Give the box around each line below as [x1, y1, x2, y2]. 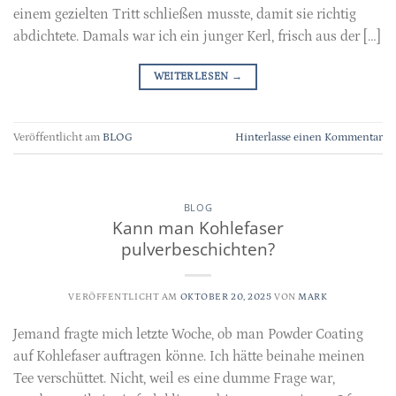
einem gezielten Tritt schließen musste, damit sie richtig [13, 5, 356, 22]
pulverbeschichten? [121, 236, 275, 261]
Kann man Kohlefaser [112, 215, 284, 240]
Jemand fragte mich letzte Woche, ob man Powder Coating [13, 325, 363, 342]
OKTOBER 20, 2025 [179, 290, 272, 302]
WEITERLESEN [153, 70, 232, 82]
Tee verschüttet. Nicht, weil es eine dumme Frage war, [13, 369, 335, 386]
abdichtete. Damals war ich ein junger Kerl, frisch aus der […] [13, 27, 381, 44]
